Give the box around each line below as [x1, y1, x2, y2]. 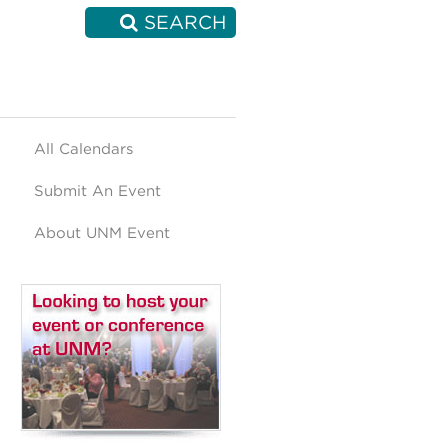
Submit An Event [34, 182, 161, 200]
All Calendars [34, 140, 133, 158]
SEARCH [138, 11, 226, 34]
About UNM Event [34, 224, 170, 242]
